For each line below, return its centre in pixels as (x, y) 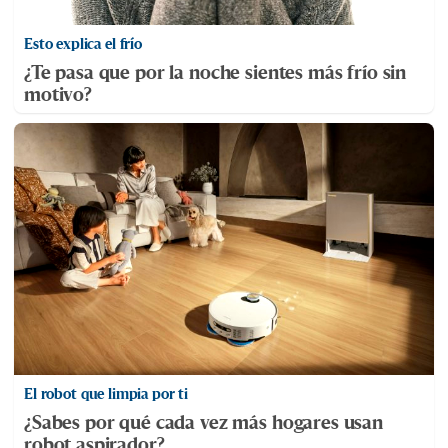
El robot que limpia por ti (106, 394)
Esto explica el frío (83, 44)
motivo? (58, 94)
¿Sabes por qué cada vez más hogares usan (203, 422)
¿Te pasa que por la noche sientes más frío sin (215, 72)
